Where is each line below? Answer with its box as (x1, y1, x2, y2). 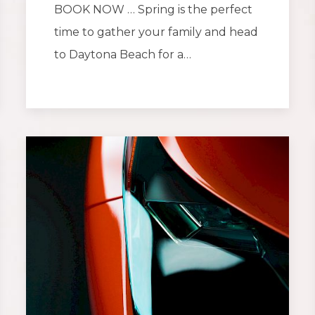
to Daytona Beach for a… (54, 48, 192, 62)
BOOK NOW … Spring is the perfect (54, 3, 253, 17)
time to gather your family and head (54, 25, 259, 39)
